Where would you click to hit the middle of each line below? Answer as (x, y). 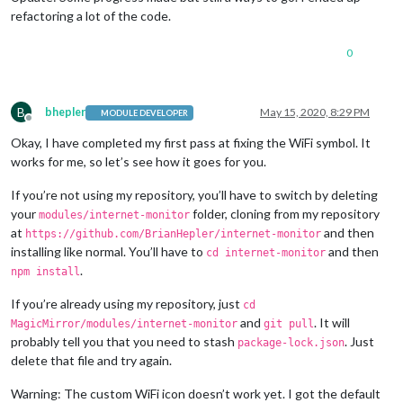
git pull (289, 324)
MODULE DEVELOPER (145, 112)
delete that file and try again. (91, 361)
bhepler (65, 112)
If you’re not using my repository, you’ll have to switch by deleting (194, 195)
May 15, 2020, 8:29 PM (315, 112)
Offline (45, 125)
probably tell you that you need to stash (124, 342)
